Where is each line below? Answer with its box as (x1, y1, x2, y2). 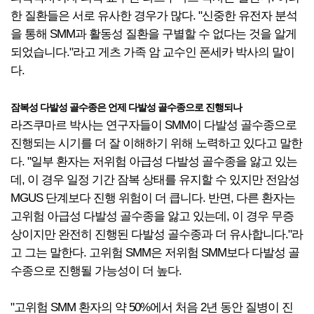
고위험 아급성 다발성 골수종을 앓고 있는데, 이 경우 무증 (11, 210, 294, 223)
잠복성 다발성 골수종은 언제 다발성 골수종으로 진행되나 (11, 102, 242, 113)
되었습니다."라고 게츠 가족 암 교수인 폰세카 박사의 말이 (11, 46, 294, 59)
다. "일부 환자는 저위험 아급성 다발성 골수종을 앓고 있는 (11, 155, 297, 168)
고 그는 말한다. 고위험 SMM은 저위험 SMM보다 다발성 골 (11, 246, 299, 259)
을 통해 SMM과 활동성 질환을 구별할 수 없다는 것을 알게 (11, 27, 296, 41)
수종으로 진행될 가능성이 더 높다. (11, 264, 182, 278)
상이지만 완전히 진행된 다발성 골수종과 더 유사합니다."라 (11, 228, 303, 241)
